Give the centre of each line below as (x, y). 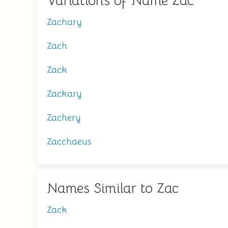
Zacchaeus (69, 141)
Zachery (64, 118)
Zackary (64, 94)
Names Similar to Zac (113, 188)
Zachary (64, 22)
